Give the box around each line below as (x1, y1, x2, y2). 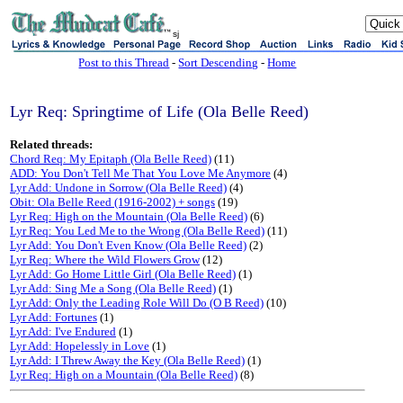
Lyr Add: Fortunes (10, 310, 97, 324)
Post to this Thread (78, 56, 170, 69)
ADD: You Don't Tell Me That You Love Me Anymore (10, 166, 271, 180)
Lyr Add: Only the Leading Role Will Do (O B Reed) (10, 296, 264, 309)
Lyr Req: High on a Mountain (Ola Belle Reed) (10, 368, 237, 381)
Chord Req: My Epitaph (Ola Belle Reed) (10, 152, 211, 166)
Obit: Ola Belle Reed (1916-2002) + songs (10, 195, 215, 209)
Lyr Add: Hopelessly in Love (10, 339, 149, 353)
